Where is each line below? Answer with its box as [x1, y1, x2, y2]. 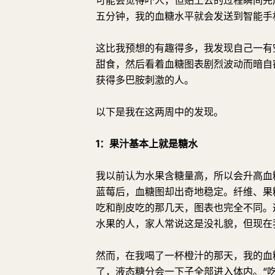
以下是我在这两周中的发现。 [96, 106, 223, 118]
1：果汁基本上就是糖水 [96, 137, 198, 150]
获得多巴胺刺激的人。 [96, 74, 194, 86]
